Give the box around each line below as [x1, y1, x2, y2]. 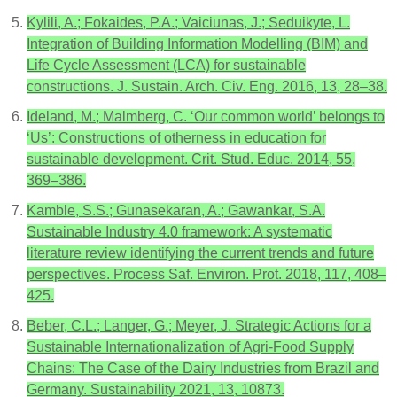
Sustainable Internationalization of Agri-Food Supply [27, 339, 354, 354]
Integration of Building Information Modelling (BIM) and [27, 36, 368, 51]
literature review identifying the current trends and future [27, 245, 374, 261]
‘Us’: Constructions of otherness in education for [27, 130, 326, 145]
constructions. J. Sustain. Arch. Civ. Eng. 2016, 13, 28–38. [27, 79, 387, 94]
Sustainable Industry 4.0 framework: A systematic [27, 224, 332, 239]
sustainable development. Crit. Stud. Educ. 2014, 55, [27, 152, 355, 167]
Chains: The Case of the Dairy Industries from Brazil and [27, 361, 379, 376]
